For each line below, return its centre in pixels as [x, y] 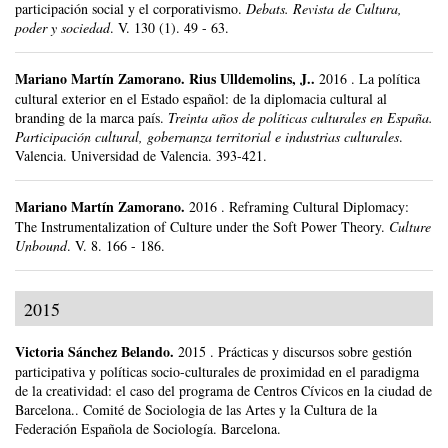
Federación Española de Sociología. [118, 429]
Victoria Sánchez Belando [92, 352]
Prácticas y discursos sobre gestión [315, 352]
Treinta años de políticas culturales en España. [300, 118]
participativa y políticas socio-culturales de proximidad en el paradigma [217, 372]
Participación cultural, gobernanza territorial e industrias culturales [207, 137]
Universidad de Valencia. [143, 156]
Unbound [41, 246]
